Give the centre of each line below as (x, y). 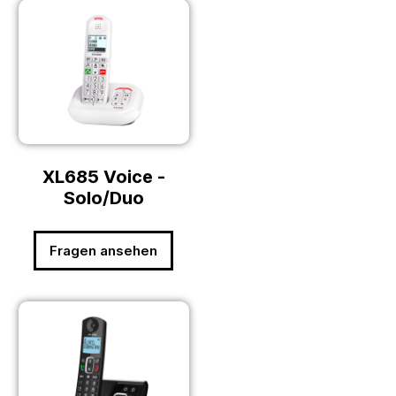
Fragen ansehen (104, 251)
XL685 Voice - (103, 177)
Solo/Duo (103, 198)
